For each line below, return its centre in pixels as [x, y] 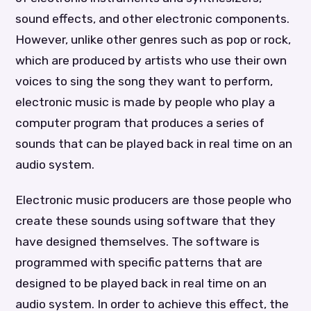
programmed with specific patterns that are [139, 262]
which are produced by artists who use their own [151, 60]
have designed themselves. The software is [138, 241]
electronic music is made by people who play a [145, 102]
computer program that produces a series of [140, 123]
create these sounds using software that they [146, 220]
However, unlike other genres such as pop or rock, [153, 39]
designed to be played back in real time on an [141, 283]
